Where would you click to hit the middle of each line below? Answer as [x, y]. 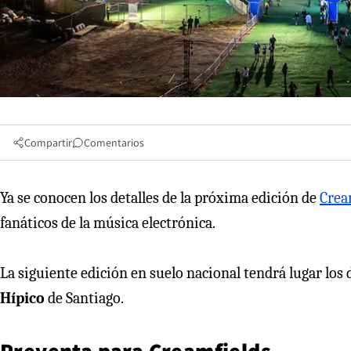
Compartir [48, 142]
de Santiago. [84, 298]
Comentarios [114, 142]
